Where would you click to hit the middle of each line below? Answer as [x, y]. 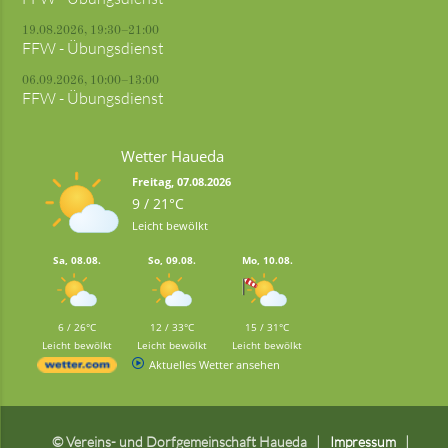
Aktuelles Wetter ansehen [215, 365]
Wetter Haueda [172, 156]
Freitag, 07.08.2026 [182, 182]
